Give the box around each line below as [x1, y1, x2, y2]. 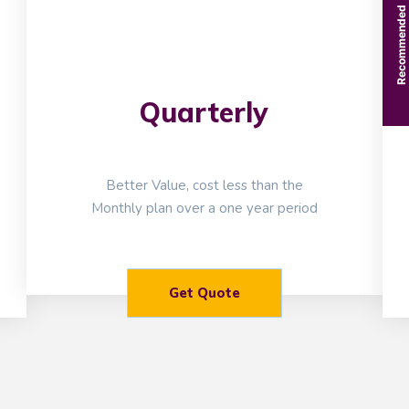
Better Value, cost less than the [105, 176, 303, 195]
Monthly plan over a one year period [90, 199, 318, 218]
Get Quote [168, 284, 240, 303]
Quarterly [140, 95, 269, 131]
